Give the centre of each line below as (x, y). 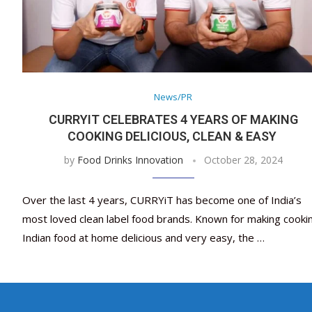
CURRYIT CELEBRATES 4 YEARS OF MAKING (173, 120)
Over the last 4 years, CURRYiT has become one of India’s (162, 200)
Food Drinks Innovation (130, 160)
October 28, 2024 (243, 160)
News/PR (173, 97)
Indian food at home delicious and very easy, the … (143, 238)
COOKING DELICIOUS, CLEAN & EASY (173, 136)
